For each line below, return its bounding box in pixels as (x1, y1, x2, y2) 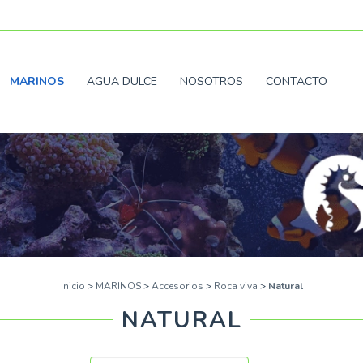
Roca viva (213, 280, 258, 293)
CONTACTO (266, 73, 328, 89)
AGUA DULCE (87, 73, 158, 89)
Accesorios (151, 280, 203, 293)
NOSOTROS (180, 73, 244, 89)
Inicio (60, 280, 85, 293)
